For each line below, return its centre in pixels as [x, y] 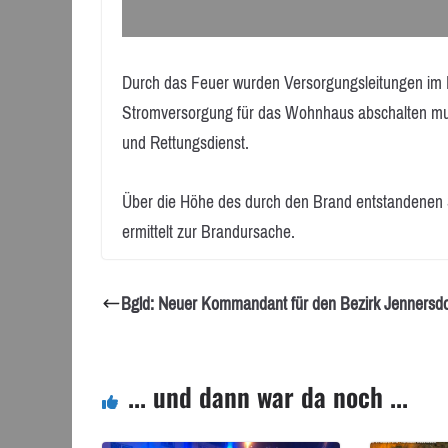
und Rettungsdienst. [185, 143]
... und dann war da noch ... [268, 396]
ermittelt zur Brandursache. [208, 231]
